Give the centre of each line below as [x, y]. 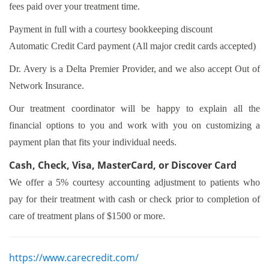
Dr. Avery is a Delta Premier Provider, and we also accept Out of [134, 69]
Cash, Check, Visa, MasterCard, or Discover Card [123, 165]
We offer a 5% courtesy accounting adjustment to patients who [134, 182]
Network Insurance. [47, 86]
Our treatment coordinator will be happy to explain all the [134, 108]
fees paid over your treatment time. [74, 6]
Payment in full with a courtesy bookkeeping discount [111, 29]
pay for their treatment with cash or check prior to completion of [134, 199]
